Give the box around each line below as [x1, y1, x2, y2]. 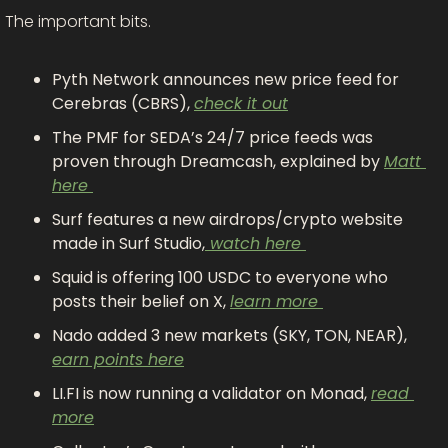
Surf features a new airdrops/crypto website [52, 207, 403, 231]
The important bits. [5, 9, 151, 33]
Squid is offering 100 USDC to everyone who [52, 265, 388, 289]
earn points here [52, 347, 184, 371]
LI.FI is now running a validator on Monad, [52, 381, 371, 405]
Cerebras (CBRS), [52, 91, 194, 115]
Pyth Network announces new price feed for [52, 67, 399, 91]
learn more [230, 289, 323, 313]
